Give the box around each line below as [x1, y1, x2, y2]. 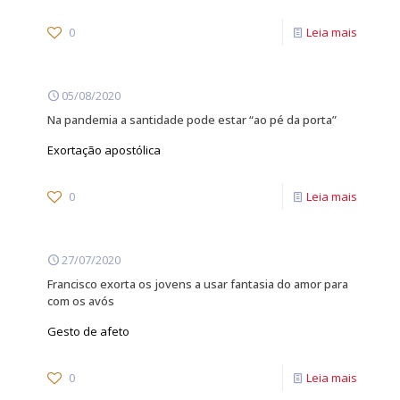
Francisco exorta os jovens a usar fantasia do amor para [47, 276, 348, 292]
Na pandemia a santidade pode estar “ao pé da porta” [47, 112, 337, 128]
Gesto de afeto [47, 323, 129, 339]
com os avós [47, 293, 114, 309]
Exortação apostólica [47, 142, 161, 158]
